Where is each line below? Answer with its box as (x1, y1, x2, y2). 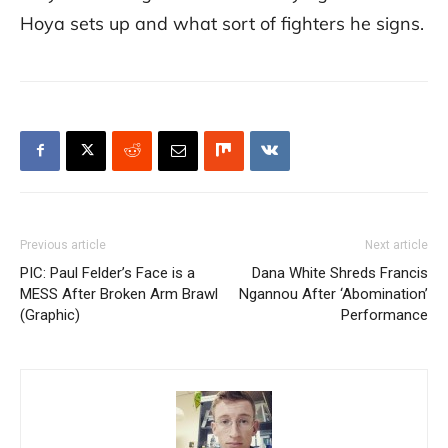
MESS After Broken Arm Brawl (20, 284, 218, 303)
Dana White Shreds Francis (252, 263, 428, 282)
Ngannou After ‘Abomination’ (239, 284, 428, 303)
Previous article (20, 237, 106, 252)
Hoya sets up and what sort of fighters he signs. (20, 11, 424, 35)
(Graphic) (20, 305, 80, 324)
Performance (341, 305, 428, 324)
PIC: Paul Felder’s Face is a (20, 263, 195, 282)
